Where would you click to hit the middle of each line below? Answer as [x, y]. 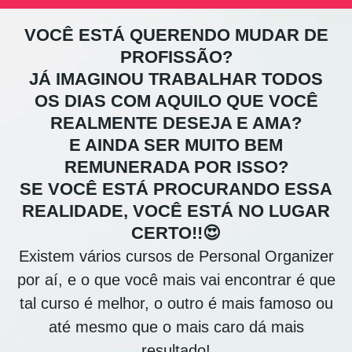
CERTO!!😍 [176, 233]
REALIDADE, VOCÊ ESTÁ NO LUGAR [176, 211]
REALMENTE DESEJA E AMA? [176, 123]
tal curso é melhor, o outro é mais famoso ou [176, 304]
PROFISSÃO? [176, 57]
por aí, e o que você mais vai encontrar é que [176, 280]
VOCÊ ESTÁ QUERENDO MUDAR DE [176, 35]
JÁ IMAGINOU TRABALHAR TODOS [176, 79]
